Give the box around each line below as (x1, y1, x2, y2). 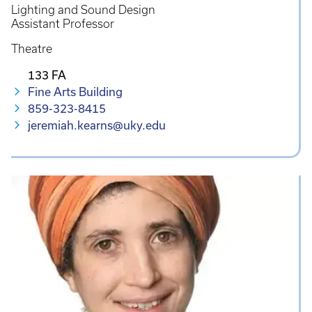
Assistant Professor (11, 17, 114, 30)
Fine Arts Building (28, 84, 123, 98)
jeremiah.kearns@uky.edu (28, 118, 166, 132)
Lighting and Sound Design (11, 3, 155, 16)
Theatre (11, 42, 52, 55)
